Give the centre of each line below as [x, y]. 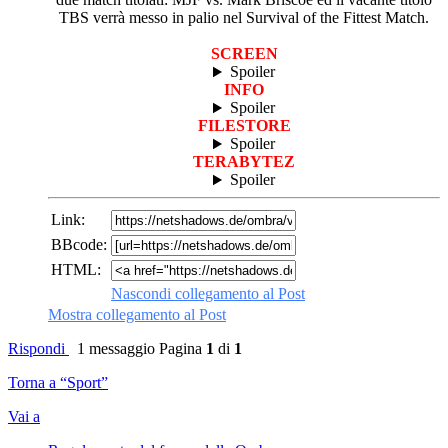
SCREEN [244, 54]
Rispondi [38, 349]
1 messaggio [116, 349]
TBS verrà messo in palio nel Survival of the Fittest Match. [244, 18]
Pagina [182, 349]
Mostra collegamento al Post [137, 315]
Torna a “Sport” [58, 383]
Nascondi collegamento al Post [208, 294]
